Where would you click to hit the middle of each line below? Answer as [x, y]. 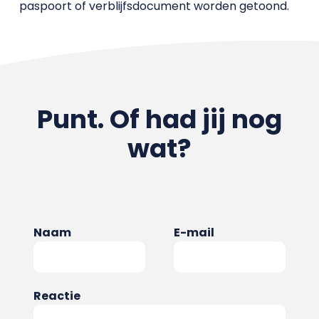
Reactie [57, 296]
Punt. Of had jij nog [159, 119]
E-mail [194, 232]
